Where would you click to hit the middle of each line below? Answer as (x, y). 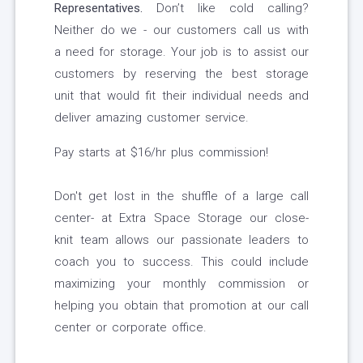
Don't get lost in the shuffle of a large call (181, 196)
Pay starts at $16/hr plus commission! (161, 153)
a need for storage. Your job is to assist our (181, 52)
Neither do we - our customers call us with (181, 30)
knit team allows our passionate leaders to (181, 240)
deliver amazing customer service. (152, 118)
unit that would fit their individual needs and (181, 96)
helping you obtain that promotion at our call (181, 306)
